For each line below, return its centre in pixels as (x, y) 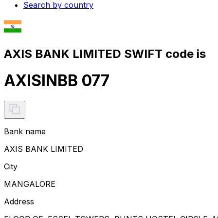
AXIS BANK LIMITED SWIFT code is (105, 54)
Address (19, 201)
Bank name (25, 131)
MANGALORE (30, 184)
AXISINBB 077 (57, 81)
